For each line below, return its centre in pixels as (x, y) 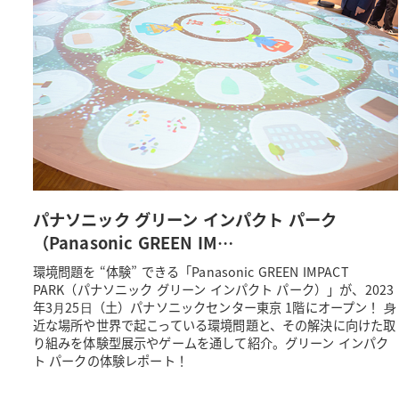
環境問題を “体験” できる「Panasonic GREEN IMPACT (191, 271)
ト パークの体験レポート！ (110, 360)
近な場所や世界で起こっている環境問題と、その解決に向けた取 (214, 325)
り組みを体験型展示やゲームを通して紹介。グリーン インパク (211, 342)
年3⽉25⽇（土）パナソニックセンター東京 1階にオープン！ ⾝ (214, 307)
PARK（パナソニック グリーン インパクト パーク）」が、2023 (213, 289)
